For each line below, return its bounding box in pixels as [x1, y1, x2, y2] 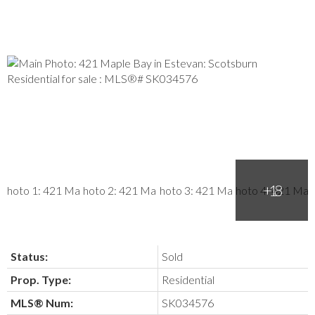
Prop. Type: [11, 273, 71, 287]
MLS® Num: [11, 296, 73, 310]
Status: [11, 250, 48, 264]
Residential [162, 273, 214, 287]
